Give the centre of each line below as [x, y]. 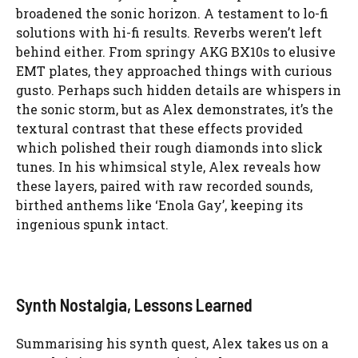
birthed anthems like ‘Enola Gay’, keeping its [159, 205]
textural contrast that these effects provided [159, 128]
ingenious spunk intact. [92, 224]
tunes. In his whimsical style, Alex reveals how [169, 166]
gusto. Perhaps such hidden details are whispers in [179, 89]
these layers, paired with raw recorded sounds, [164, 185]
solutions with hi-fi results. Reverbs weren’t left [169, 32]
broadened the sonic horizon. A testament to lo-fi [172, 13]
